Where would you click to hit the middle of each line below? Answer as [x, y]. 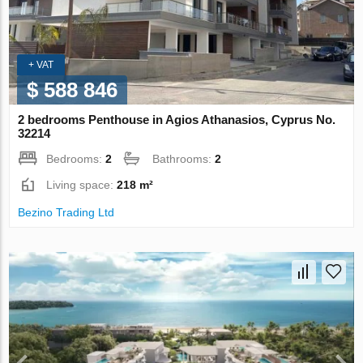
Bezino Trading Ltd [66, 212]
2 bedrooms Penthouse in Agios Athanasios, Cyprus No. [177, 119]
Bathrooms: [184, 158]
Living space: [82, 184]
